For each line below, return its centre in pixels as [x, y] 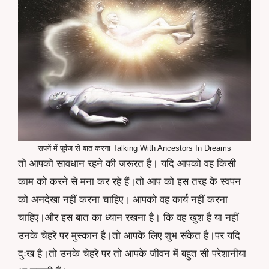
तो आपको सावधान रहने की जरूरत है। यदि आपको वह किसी [127, 163]
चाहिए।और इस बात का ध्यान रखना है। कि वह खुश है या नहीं [128, 217]
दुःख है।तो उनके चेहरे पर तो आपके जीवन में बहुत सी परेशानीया [132, 253]
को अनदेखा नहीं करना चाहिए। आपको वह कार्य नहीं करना [123, 199]
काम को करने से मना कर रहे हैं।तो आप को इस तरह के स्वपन [129, 181]
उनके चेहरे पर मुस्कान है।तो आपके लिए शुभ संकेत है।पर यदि [129, 235]
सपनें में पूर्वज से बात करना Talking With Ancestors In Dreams [134, 148]
